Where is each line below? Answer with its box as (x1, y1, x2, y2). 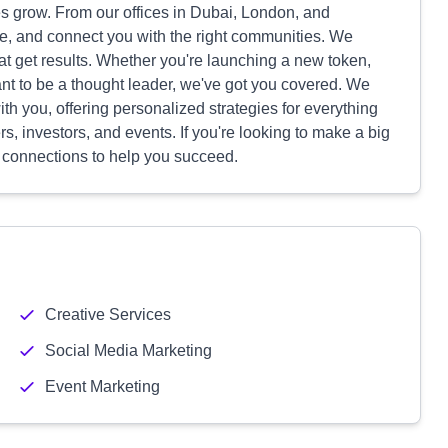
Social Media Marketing (44, 342, 212, 359)
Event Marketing (44, 378, 160, 395)
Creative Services (44, 306, 171, 323)
